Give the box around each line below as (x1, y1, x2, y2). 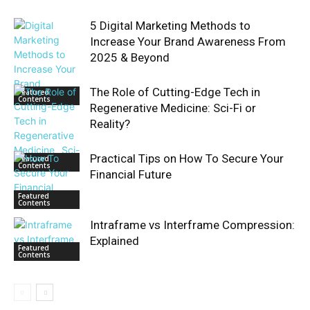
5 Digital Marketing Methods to (90, 19, 250, 33)
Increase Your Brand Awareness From (90, 35, 286, 48)
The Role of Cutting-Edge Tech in (90, 85, 260, 99)
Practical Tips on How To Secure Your (90, 152, 284, 165)
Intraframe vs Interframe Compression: (90, 218, 295, 232)
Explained (90, 234, 139, 248)
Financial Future (90, 167, 172, 181)
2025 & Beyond (90, 51, 170, 64)
